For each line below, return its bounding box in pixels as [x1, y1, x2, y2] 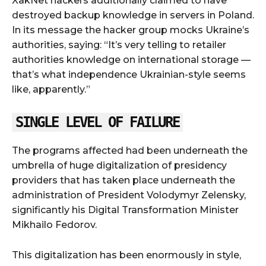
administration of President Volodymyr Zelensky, [12, 189, 246, 201]
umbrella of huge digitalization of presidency [12, 160, 227, 172]
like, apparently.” [12, 84, 90, 96]
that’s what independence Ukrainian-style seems [12, 69, 246, 81]
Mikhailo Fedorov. [12, 219, 97, 231]
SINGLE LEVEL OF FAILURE [15, 114, 179, 131]
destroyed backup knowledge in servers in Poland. [12, 9, 254, 21]
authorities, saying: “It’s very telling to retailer [12, 39, 226, 51]
